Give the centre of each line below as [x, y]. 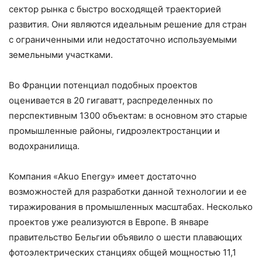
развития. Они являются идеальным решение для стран [128, 24]
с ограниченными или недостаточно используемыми [123, 39]
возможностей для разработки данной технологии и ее [128, 191]
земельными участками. [61, 54]
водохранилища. [44, 146]
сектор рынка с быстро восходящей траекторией [115, 9]
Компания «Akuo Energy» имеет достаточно [103, 176]
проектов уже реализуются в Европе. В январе [109, 222]
